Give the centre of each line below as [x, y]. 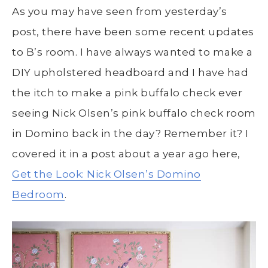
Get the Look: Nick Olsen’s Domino [106, 174]
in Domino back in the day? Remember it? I [130, 133]
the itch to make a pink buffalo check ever [127, 92]
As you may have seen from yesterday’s [120, 11]
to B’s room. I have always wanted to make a [133, 52]
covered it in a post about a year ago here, [126, 153]
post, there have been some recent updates [133, 31]
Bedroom [38, 194]
